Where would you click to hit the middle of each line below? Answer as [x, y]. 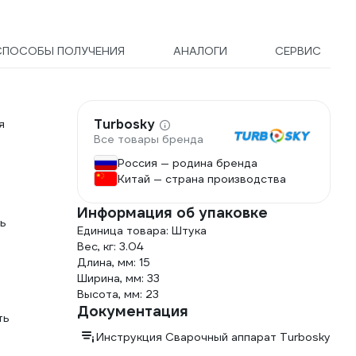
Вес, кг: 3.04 [110, 246]
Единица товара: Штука [142, 230]
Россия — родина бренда [188, 163]
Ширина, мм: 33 [118, 278]
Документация [133, 311]
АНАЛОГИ [200, 51]
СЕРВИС [298, 51]
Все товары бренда [149, 139]
